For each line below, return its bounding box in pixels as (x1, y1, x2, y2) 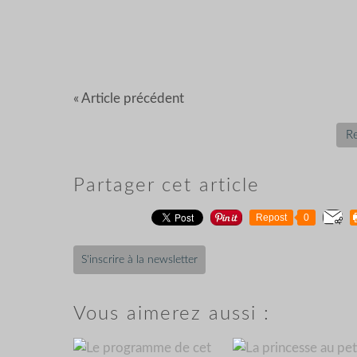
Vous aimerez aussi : (73, 304, 270, 324)
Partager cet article (73, 175, 260, 195)
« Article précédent (73, 91, 184, 105)
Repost (256, 211, 287, 223)
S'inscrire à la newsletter (81, 253, 198, 265)
